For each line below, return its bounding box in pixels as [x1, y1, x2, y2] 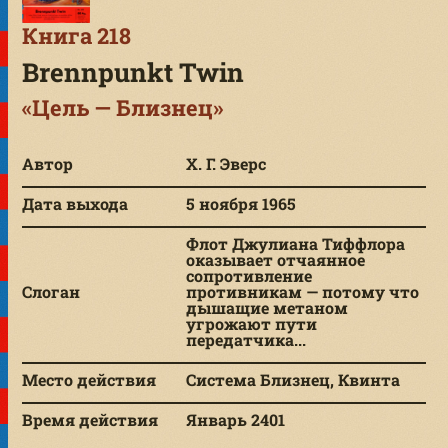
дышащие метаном [186, 296, 349, 318]
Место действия [22, 368, 157, 390]
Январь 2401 [186, 408, 286, 430]
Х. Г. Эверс [186, 152, 267, 174]
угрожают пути [186, 312, 318, 334]
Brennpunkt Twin [22, 54, 245, 89]
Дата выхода [22, 192, 129, 214]
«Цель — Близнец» [22, 92, 224, 122]
